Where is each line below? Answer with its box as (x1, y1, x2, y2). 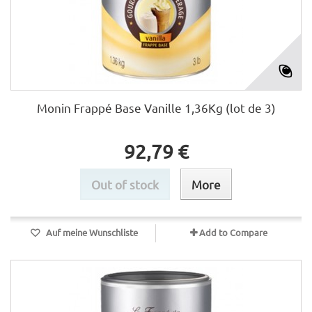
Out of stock (91, 177, 159, 192)
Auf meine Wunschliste (43, 226, 138, 238)
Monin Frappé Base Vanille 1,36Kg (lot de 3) (36, 100, 276, 115)
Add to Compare (199, 226, 267, 238)
